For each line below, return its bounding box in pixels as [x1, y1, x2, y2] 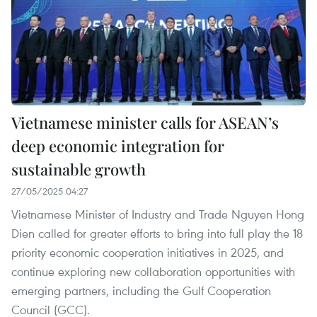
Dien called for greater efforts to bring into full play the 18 [11, 225, 303, 242]
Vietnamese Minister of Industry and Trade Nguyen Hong [11, 206, 304, 223]
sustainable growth [11, 158, 146, 180]
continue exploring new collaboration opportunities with [11, 263, 295, 280]
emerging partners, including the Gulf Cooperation [11, 282, 271, 299]
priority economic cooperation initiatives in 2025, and [11, 244, 284, 261]
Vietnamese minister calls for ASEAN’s [11, 112, 279, 134]
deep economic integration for [11, 135, 224, 157]
